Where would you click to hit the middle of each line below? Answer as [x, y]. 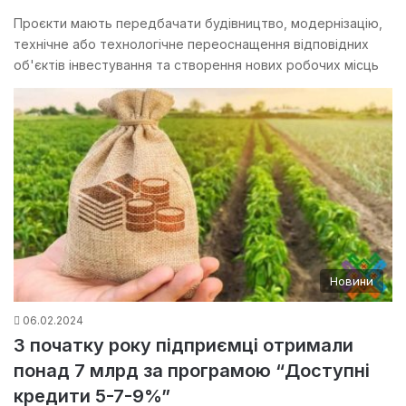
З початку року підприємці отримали [184, 346]
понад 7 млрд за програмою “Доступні [192, 371]
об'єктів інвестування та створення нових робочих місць [196, 65]
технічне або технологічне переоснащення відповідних [191, 44]
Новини [352, 281]
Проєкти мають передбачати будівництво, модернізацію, [198, 24]
